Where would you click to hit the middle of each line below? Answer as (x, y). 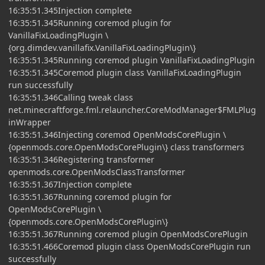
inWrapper (30, 122)
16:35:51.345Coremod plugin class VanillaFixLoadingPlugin (125, 72)
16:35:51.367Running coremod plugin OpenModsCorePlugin (128, 234)
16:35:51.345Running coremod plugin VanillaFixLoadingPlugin (132, 60)
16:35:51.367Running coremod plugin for (90, 196)
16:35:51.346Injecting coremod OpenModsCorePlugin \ (117, 134)
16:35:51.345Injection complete (70, 10)
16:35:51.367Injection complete (70, 184)
